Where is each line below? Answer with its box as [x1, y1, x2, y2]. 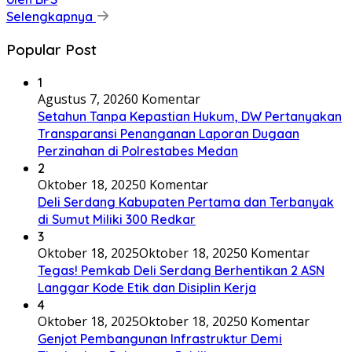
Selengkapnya [6, 9, 96, 25]
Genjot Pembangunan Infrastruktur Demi [38, 330, 282, 346]
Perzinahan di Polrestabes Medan [38, 142, 238, 159]
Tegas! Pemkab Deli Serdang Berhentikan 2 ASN [38, 262, 324, 278]
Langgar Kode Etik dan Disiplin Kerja [38, 279, 256, 295]
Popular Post [6, 40, 97, 60]
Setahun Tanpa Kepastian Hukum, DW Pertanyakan [38, 108, 342, 124]
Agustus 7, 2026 [38, 90, 131, 108]
